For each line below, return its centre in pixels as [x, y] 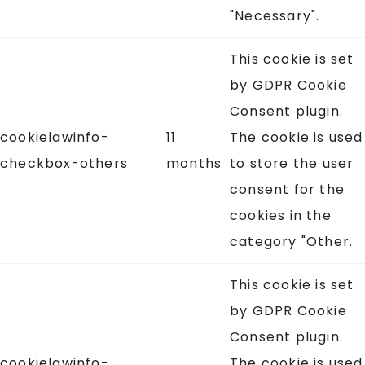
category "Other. [292, 242]
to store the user [292, 164]
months [194, 164]
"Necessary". [275, 16]
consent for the [287, 190]
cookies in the [281, 216]
